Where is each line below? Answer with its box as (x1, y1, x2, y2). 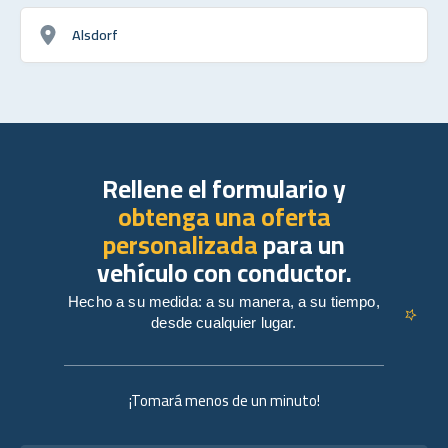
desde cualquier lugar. (151, 313, 297, 331)
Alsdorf (72, 20, 118, 48)
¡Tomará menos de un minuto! (128, 385, 320, 415)
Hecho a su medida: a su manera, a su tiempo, (68, 292, 380, 310)
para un (258, 220, 345, 268)
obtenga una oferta (117, 192, 331, 240)
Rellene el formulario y (102, 164, 346, 212)
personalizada (103, 220, 258, 268)
